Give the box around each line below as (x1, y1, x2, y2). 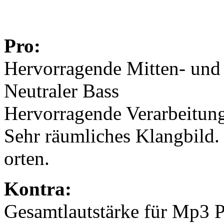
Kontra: (4, 177, 71, 199)
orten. (4, 147, 49, 169)
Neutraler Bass (4, 79, 119, 101)
